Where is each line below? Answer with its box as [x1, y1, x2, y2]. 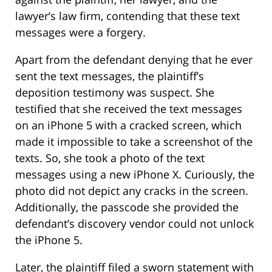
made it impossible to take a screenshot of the [15, 134, 253, 149]
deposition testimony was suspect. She [15, 85, 214, 100]
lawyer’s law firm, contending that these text [15, 8, 240, 24]
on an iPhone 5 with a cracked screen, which [15, 118, 242, 133]
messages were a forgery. [15, 25, 146, 40]
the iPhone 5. [15, 233, 83, 248]
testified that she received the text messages [15, 101, 242, 117]
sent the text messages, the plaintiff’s [15, 69, 204, 84]
